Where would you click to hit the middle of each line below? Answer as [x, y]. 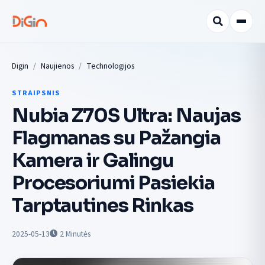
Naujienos [57, 66]
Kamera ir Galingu [93, 160]
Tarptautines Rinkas [103, 205]
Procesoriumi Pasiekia [113, 182]
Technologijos [110, 66]
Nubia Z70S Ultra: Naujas [127, 115]
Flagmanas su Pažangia [116, 138]
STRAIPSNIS [36, 93]
